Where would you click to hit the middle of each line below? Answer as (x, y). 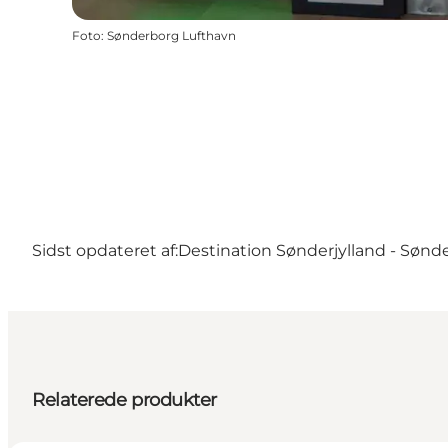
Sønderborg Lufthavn (171, 36)
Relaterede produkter (124, 400)
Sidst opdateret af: (105, 251)
